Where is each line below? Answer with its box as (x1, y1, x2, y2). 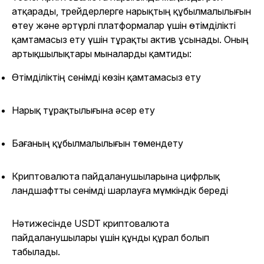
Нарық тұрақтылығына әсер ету (12, 104, 155, 117)
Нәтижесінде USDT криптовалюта (12, 217, 169, 230)
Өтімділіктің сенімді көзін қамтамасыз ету (12, 71, 201, 84)
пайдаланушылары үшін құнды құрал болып (12, 232, 209, 244)
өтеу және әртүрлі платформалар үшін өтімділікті (12, 19, 236, 32)
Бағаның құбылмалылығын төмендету (12, 137, 183, 150)
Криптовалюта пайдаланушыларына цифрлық (12, 170, 220, 183)
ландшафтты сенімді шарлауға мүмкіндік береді (12, 184, 228, 197)
